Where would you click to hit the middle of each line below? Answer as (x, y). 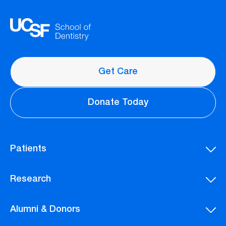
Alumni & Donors (45, 210)
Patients (28, 149)
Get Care (118, 72)
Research (31, 179)
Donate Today (118, 103)
